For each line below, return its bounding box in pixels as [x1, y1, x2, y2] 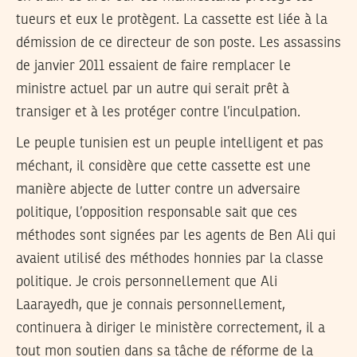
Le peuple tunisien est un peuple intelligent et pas [16, 135, 324, 151]
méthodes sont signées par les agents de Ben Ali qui [16, 228, 335, 243]
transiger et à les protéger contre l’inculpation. [16, 105, 300, 120]
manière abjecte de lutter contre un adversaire [16, 182, 300, 197]
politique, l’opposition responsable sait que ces [16, 205, 297, 220]
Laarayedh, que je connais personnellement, [16, 297, 285, 312]
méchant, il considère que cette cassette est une [16, 159, 311, 174]
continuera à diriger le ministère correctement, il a [16, 320, 325, 335]
